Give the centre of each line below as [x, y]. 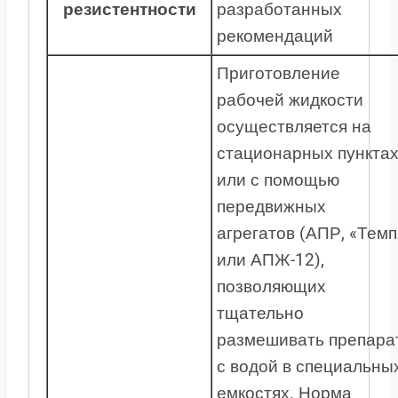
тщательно [260, 313]
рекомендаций [275, 36]
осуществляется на [294, 126]
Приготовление [279, 73]
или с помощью [278, 179]
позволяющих [271, 286]
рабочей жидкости [290, 99]
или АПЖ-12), [271, 259]
